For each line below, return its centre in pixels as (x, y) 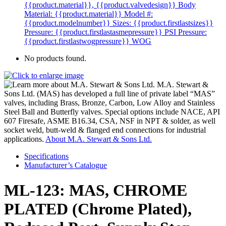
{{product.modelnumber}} (67, 23)
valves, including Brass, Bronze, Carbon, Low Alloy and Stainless (109, 103)
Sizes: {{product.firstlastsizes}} (163, 23)
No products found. (55, 59)
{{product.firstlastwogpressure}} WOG (88, 41)
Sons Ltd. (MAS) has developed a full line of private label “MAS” (109, 94)
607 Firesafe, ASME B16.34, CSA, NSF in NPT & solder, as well (110, 121)
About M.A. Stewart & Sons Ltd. (99, 139)
